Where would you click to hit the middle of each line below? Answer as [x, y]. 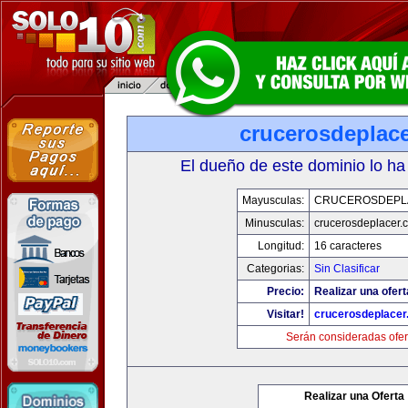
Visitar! [286, 314]
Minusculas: [275, 223]
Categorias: [275, 269]
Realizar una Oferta [354, 396]
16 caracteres [348, 246]
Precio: [286, 291]
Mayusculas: [273, 200]
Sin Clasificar [347, 269]
